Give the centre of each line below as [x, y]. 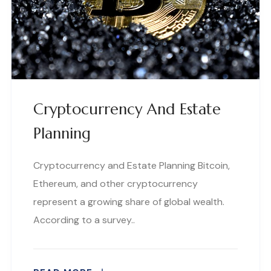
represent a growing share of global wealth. [129, 201]
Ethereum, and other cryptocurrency [116, 183]
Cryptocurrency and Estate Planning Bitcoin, [132, 165]
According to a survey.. [84, 220]
